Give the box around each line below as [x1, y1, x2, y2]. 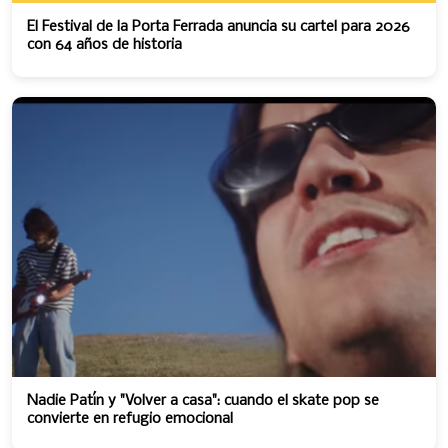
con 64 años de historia [27, 37, 182, 53]
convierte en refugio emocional [27, 411, 233, 427]
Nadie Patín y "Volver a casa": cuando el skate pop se [27, 393, 379, 409]
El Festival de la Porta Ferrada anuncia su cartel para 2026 [27, 19, 410, 35]
